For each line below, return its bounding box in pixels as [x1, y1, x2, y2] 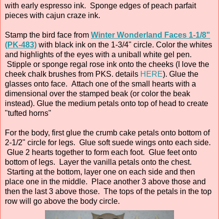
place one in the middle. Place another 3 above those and [5, 177, 206, 186]
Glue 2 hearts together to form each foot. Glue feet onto [5, 148, 197, 156]
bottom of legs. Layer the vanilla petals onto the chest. [5, 157, 192, 166]
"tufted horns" [5, 109, 51, 117]
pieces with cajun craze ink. [5, 11, 100, 20]
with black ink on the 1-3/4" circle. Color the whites [37, 40, 212, 49]
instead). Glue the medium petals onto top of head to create [5, 99, 208, 108]
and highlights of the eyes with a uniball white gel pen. [5, 50, 192, 59]
